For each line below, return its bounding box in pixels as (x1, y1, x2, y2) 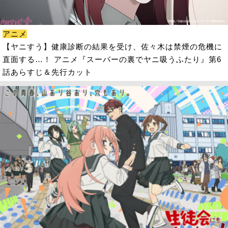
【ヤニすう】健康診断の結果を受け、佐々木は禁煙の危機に (2, 42, 222, 51)
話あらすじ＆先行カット (2, 67, 92, 76)
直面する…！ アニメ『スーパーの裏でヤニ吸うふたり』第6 (2, 54, 221, 64)
